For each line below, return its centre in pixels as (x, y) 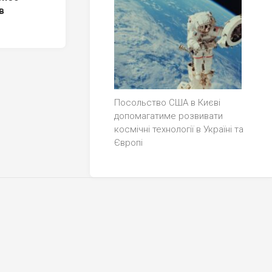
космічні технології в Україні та (179, 130)
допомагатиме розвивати (168, 116)
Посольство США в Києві (167, 103)
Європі (128, 143)
